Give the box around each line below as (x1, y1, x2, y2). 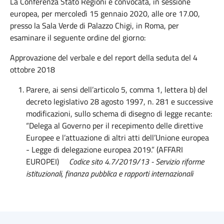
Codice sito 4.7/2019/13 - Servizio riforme (69, 155, 204, 167)
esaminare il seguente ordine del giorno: (10, 31, 145, 43)
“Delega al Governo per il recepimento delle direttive (26, 119, 203, 131)
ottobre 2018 (10, 63, 55, 75)
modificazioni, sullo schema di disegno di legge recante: (26, 107, 212, 119)
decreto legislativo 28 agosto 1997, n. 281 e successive (26, 95, 213, 107)
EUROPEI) (26, 155, 69, 167)
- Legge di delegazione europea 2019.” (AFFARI (26, 143, 183, 155)
